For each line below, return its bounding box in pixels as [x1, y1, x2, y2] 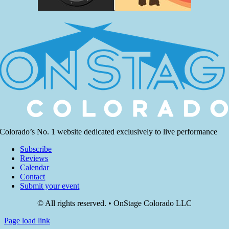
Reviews [20, 154, 49, 163]
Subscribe [20, 145, 52, 154]
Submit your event [20, 181, 80, 191]
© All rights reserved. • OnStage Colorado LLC [37, 199, 192, 208]
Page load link [4, 216, 50, 225]
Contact [20, 172, 45, 181]
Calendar [20, 163, 50, 172]
